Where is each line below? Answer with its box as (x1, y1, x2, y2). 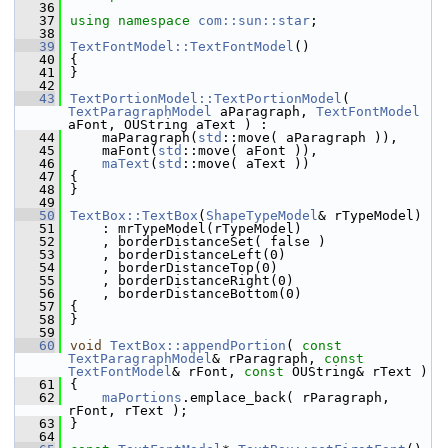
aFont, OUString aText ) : (68, 117, 268, 132)
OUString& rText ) (284, 364, 428, 379)
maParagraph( (70, 130, 198, 145)
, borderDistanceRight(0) (70, 273, 294, 288)
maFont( (70, 143, 158, 158)
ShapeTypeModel (206, 208, 318, 223)
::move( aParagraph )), (222, 130, 398, 145)
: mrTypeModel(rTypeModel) (70, 221, 302, 236)
